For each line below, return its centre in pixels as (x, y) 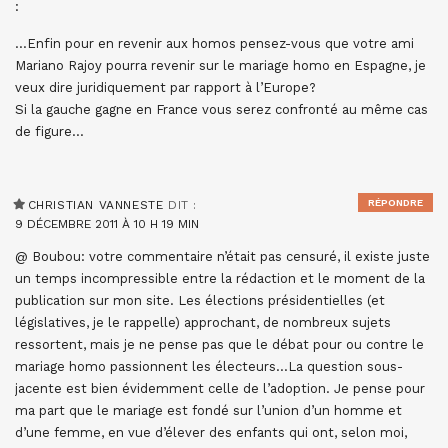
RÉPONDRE (395, 202)
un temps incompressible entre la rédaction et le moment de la (220, 278)
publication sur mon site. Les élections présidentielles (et (200, 300)
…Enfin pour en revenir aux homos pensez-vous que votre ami (214, 43)
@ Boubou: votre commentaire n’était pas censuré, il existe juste (222, 256)
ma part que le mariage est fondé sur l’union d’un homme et (208, 410)
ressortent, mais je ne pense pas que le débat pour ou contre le (219, 344)
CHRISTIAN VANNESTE (95, 205)
